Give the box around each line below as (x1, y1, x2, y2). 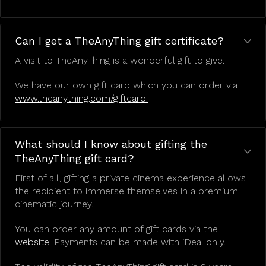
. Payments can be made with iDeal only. (49, 236, 226, 248)
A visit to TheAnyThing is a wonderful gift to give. (15, 55, 224, 66)
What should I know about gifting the (15, 138, 207, 150)
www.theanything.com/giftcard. (15, 93, 148, 104)
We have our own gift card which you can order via (15, 80, 237, 91)
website (15, 236, 49, 248)
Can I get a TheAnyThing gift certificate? (15, 34, 224, 47)
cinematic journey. (15, 198, 93, 210)
